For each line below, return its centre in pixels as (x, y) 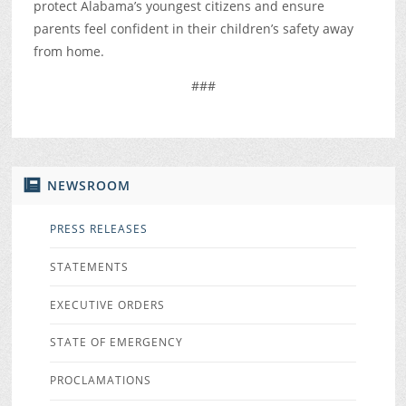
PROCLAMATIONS (100, 381)
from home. (68, 52)
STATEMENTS (89, 266)
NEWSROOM (88, 185)
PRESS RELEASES (98, 229)
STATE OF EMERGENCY (116, 343)
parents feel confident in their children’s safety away (193, 29)
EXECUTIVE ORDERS (107, 304)
